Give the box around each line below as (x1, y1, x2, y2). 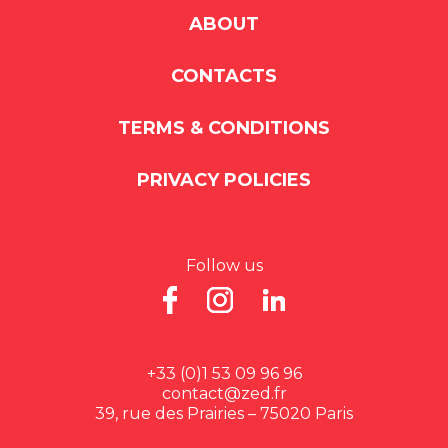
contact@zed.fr (161, 384, 287, 403)
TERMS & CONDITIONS (118, 116, 330, 139)
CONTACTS (171, 64, 277, 87)
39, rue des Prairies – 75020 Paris (95, 404, 353, 423)
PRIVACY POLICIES (137, 168, 311, 191)
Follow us (185, 255, 263, 275)
